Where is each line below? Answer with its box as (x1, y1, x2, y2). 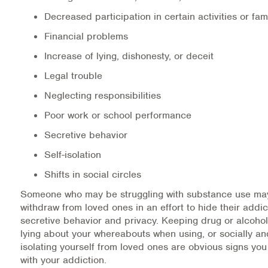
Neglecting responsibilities (44, 89, 161, 102)
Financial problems (44, 29, 128, 42)
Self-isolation (44, 148, 101, 161)
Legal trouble (44, 69, 102, 82)
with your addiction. (20, 253, 106, 266)
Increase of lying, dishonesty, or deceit (44, 49, 214, 62)
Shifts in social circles (44, 167, 141, 181)
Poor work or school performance (44, 108, 191, 121)
